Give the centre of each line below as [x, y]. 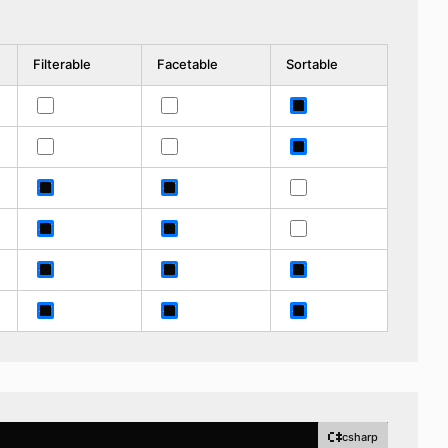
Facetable [187, 64]
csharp [360, 436]
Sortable [311, 64]
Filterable [61, 64]
